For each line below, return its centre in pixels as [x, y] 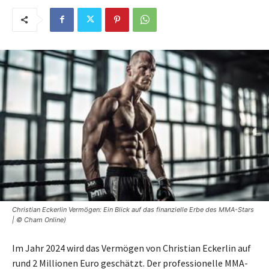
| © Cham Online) [39, 219]
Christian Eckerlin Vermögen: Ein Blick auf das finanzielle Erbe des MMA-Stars [133, 209]
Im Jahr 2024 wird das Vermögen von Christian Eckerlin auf [131, 248]
